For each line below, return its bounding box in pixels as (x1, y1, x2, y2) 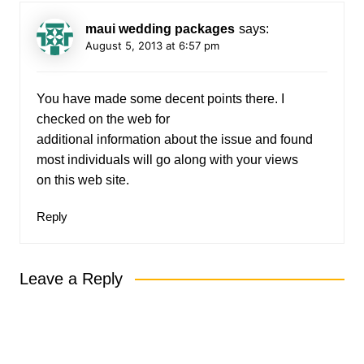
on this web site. (36, 172, 129, 187)
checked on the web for (36, 111, 170, 126)
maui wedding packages (84, 21, 235, 36)
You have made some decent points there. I (36, 91, 284, 106)
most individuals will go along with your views (36, 152, 298, 167)
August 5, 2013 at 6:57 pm (84, 38, 219, 52)
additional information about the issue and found (36, 132, 313, 146)
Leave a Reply (19, 269, 123, 288)
